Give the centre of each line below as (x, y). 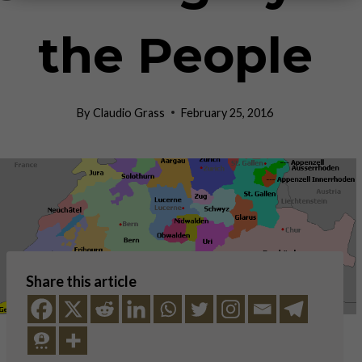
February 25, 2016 (227, 112)
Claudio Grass (128, 112)
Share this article (81, 282)
